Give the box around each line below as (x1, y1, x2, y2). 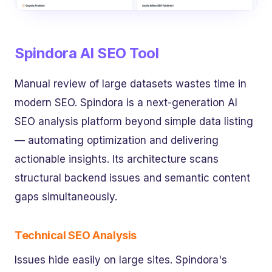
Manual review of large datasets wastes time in (15, 78, 246, 90)
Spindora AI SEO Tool (15, 44, 159, 62)
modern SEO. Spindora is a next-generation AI (15, 97, 237, 109)
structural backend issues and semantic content (15, 172, 250, 185)
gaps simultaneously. (15, 191, 117, 203)
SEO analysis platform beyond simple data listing (15, 115, 253, 128)
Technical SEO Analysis (15, 229, 137, 242)
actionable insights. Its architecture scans (15, 153, 219, 166)
